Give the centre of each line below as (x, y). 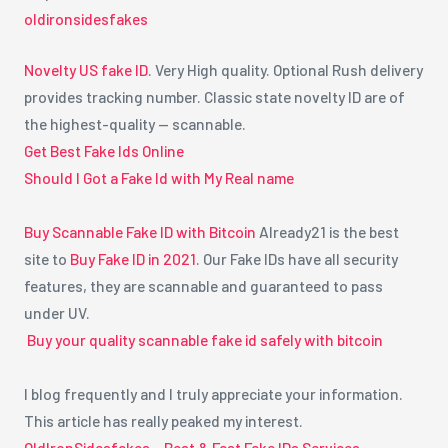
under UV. (56, 313)
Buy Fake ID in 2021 (132, 259)
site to (46, 259)
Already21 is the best (327, 232)
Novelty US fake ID (85, 70)
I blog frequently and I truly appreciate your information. (213, 394)
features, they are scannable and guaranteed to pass (203, 286)
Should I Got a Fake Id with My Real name (158, 178)
